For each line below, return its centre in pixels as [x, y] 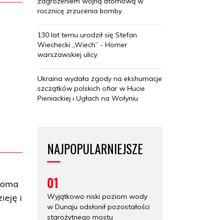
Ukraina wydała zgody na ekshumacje [100, 78]
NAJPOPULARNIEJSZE [95, 148]
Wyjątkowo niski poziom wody [97, 196]
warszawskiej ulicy [67, 54]
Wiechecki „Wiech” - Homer [82, 44]
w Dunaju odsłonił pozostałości [98, 206]
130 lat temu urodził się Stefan [87, 35]
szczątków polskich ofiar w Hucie [91, 88]
